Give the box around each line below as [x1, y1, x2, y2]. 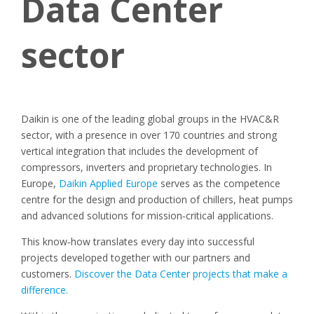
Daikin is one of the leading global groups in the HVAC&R [21, 112, 279, 125]
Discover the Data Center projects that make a [74, 267, 287, 280]
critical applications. [186, 209, 273, 222]
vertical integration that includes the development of [21, 144, 258, 158]
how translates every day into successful [71, 235, 254, 248]
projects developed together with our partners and [21, 251, 250, 264]
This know [21, 235, 67, 248]
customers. [21, 267, 74, 280]
